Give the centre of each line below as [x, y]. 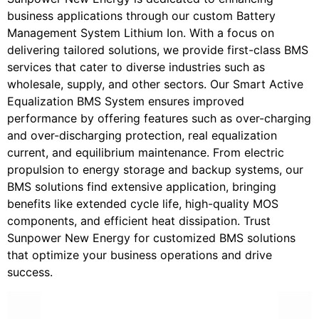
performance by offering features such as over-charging [159, 119]
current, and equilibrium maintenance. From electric [146, 153]
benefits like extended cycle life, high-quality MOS [143, 204]
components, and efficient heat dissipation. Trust [139, 221]
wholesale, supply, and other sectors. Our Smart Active [155, 84]
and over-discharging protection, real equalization [142, 136]
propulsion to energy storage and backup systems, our [155, 170]
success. [30, 272]
